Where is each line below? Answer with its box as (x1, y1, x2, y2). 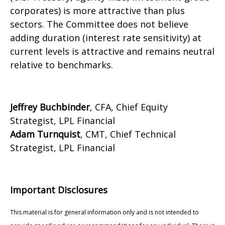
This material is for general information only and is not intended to (10, 208, 199, 217)
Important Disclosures (10, 184, 107, 196)
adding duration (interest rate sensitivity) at (10, 32, 201, 44)
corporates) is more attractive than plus (10, 5, 185, 17)
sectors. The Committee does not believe (10, 18, 188, 31)
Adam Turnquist (10, 128, 80, 141)
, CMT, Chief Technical (80, 128, 176, 141)
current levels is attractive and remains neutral (10, 45, 214, 58)
